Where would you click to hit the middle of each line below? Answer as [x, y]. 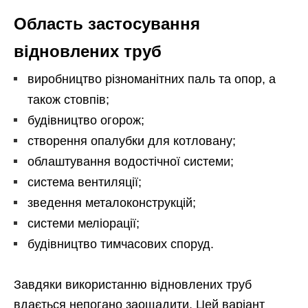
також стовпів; [68, 100]
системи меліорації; [84, 224]
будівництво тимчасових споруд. [121, 244]
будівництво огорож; [86, 121]
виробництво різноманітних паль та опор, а [152, 79]
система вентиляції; [85, 183]
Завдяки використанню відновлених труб [133, 285]
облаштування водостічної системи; [131, 162]
